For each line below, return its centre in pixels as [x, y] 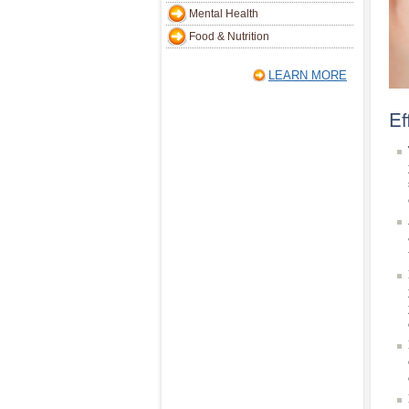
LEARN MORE [307, 75]
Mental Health [224, 14]
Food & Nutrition [229, 37]
